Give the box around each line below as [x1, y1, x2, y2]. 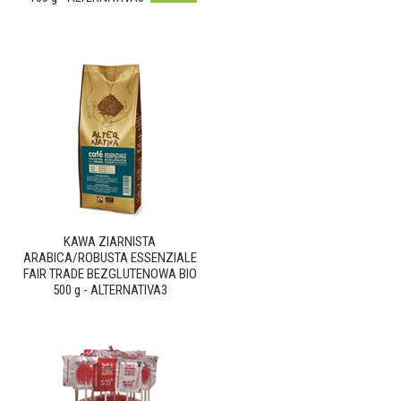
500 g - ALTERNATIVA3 [52, 282, 167, 298]
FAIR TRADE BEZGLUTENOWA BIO [22, 266, 197, 282]
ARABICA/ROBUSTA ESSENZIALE [22, 250, 197, 266]
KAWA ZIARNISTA [64, 234, 156, 250]
